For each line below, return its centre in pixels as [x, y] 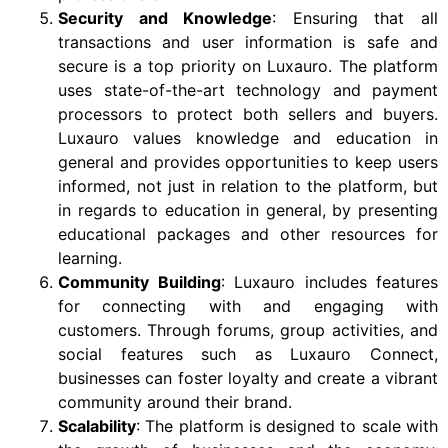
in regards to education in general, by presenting [248, 210]
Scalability [97, 426]
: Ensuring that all [355, 18]
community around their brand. [175, 402]
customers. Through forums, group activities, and [248, 330]
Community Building [139, 282]
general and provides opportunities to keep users [248, 162]
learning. [95, 258]
